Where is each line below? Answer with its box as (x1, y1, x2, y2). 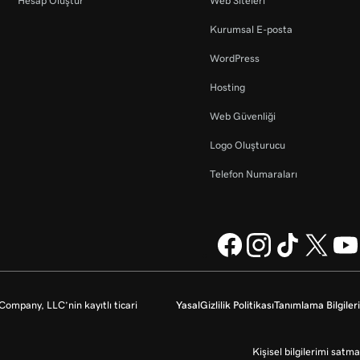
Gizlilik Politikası (200, 300, 274, 311)
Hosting (209, 82, 245, 93)
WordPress (209, 53, 260, 64)
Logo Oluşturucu (209, 140, 285, 151)
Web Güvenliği (209, 111, 276, 122)
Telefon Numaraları (209, 169, 297, 180)
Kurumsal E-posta (209, 24, 292, 35)
